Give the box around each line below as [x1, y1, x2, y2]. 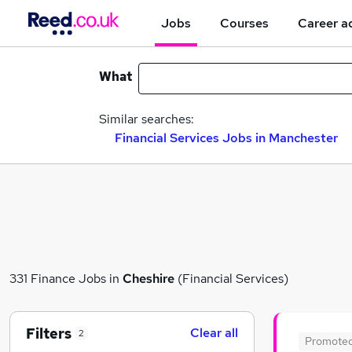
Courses [220, 14, 269, 31]
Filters [26, 324, 71, 343]
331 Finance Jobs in [9, 269, 123, 287]
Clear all [190, 324, 238, 341]
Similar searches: [99, 111, 194, 127]
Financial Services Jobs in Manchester [115, 130, 338, 146]
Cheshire [123, 269, 174, 287]
